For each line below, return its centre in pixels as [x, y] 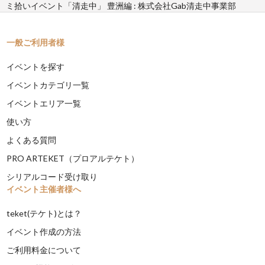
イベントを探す [36, 66]
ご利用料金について [44, 250]
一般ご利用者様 [36, 42]
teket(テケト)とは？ [44, 213]
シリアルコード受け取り [52, 176]
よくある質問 [32, 140]
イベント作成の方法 [44, 231]
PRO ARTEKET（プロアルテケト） [73, 158]
